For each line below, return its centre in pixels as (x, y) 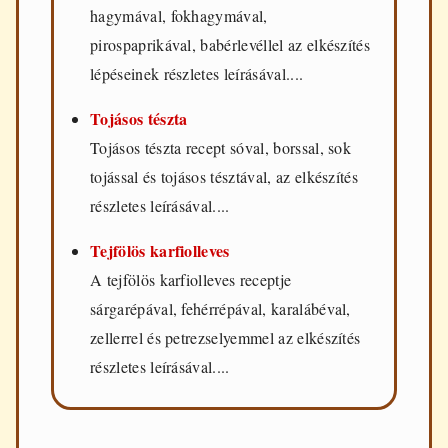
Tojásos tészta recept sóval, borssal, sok (221, 147)
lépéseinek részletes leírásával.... (197, 73)
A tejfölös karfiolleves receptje (191, 279)
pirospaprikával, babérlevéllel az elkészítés (230, 44)
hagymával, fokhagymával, (179, 15)
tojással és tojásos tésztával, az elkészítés (224, 176)
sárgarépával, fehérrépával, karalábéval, (220, 308)
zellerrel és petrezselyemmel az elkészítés (225, 337)
